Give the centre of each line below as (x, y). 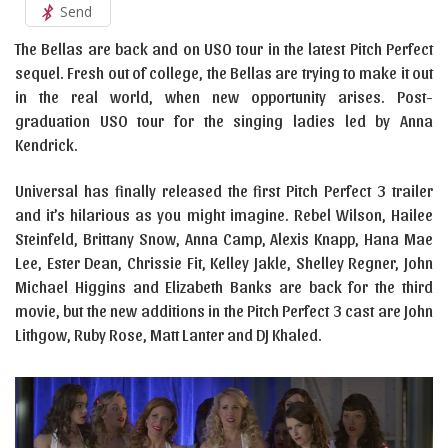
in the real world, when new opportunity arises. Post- (224, 96)
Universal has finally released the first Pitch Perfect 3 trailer (224, 190)
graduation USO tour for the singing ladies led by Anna (224, 120)
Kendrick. (46, 144)
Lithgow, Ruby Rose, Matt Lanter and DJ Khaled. (168, 334)
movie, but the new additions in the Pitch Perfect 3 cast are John (224, 310)
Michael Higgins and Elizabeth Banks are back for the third (224, 286)
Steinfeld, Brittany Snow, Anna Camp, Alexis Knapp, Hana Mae (224, 238)
